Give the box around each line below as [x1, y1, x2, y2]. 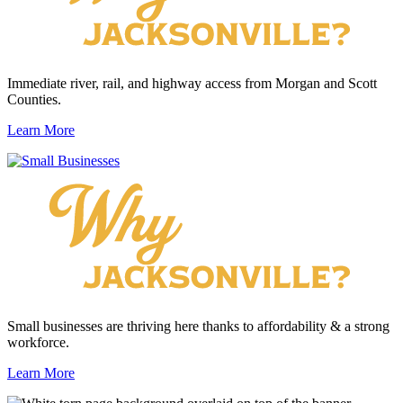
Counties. [7, 91, 61, 107]
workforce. [7, 334, 69, 350]
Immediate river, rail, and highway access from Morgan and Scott [7, 75, 377, 91]
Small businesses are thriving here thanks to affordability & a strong [7, 318, 390, 334]
